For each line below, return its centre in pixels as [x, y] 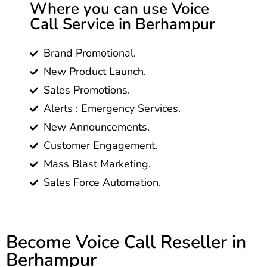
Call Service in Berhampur [122, 24]
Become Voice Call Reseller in [126, 242]
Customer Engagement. [100, 145]
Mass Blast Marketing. [97, 164]
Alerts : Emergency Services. [112, 108]
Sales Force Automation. [102, 182]
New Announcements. [96, 127]
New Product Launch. [94, 72]
